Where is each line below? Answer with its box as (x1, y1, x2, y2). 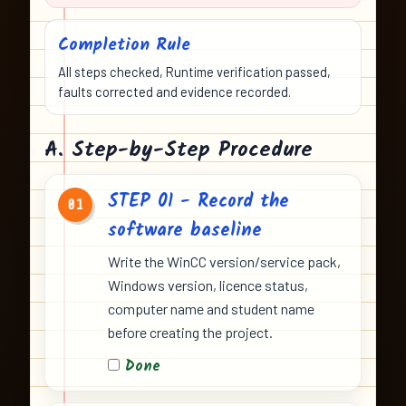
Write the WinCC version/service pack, (108, 253, 341, 271)
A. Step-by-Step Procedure (44, 133, 313, 168)
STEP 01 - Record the (108, 188, 289, 217)
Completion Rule (58, 32, 190, 60)
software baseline (108, 217, 262, 246)
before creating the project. (108, 324, 273, 342)
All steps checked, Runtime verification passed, (58, 63, 331, 81)
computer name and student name (108, 300, 314, 318)
